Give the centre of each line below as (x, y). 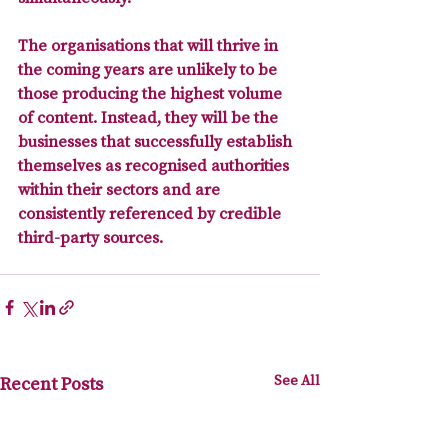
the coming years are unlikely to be (149, 69)
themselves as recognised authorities (155, 165)
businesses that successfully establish (157, 141)
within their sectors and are (121, 189)
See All (297, 380)
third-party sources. (90, 237)
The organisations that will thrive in (150, 45)
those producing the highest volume (152, 93)
